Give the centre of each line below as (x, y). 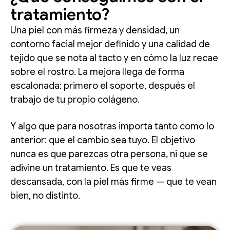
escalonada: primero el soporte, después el (103, 86)
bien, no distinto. (45, 196)
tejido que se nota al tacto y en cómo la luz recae (114, 58)
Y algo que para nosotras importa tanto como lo (112, 127)
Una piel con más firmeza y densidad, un (95, 31)
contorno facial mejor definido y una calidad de (110, 44)
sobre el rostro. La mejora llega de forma (97, 72)
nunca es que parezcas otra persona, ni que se (109, 154)
